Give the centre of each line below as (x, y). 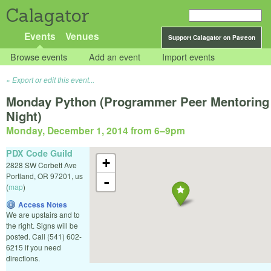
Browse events (39, 57)
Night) (24, 116)
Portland (20, 175)
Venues (82, 36)
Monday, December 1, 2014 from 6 (83, 131)
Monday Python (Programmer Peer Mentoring (138, 102)
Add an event (115, 57)
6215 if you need (34, 247)
